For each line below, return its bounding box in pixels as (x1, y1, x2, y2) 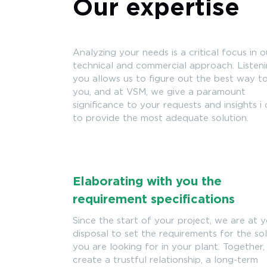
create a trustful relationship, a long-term (73, 255, 258, 265)
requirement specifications (73, 193, 235, 206)
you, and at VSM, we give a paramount (73, 87, 246, 97)
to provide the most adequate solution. (73, 113, 249, 123)
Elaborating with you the (73, 175, 222, 188)
